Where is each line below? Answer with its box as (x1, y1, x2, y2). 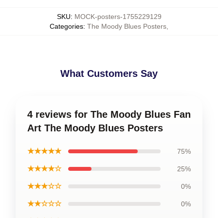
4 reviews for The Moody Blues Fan (27, 109, 191, 120)
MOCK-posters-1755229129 (74, 13, 162, 20)
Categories (50, 22, 83, 30)
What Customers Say (60, 68, 158, 79)
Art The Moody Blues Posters (27, 123, 163, 133)
